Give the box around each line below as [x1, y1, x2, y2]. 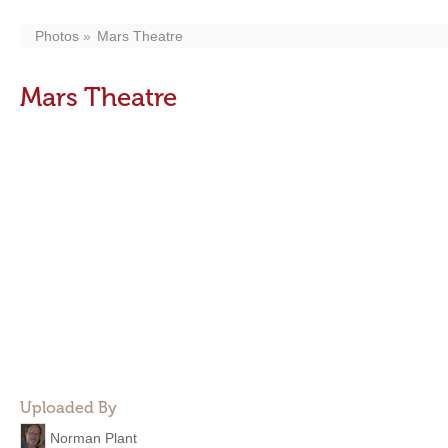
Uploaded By [20, 398, 117, 417]
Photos [35, 28, 79, 44]
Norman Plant [50, 429, 137, 446]
